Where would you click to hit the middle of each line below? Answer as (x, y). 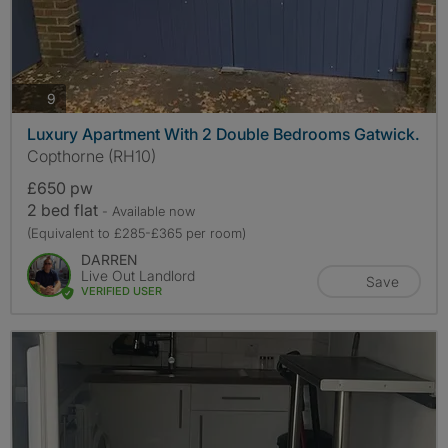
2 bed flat (64, 210)
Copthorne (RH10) (91, 156)
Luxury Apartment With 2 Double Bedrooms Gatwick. (223, 134)
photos (77, 97)
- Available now (148, 211)
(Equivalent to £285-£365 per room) (136, 233)
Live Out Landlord (138, 276)
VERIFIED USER (121, 291)
